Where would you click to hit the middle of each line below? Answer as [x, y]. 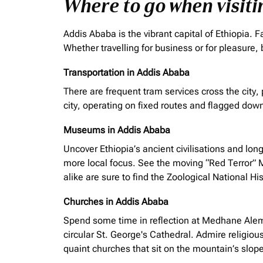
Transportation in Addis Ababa [127, 73]
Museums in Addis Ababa [117, 130]
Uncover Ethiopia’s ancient [120, 149]
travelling [120, 48]
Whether [82, 48]
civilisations [200, 149]
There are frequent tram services [132, 91]
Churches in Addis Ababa [116, 202]
